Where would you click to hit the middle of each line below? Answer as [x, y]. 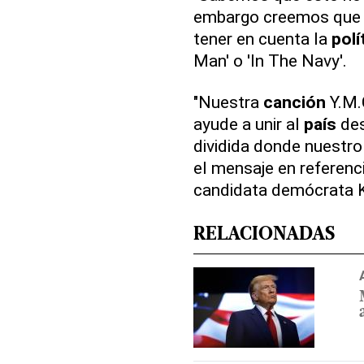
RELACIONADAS [264, 236]
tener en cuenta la [262, 39]
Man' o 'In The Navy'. [270, 61]
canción [294, 102]
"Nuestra [228, 102]
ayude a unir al [248, 124]
